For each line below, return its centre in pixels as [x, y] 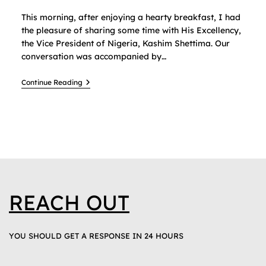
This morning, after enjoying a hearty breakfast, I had [131, 18]
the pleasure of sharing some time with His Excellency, [131, 31]
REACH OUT [69, 203]
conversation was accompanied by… [94, 57]
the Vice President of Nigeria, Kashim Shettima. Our [125, 44]
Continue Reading [52, 83]
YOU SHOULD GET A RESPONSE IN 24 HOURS [96, 236]
